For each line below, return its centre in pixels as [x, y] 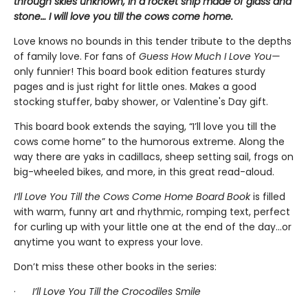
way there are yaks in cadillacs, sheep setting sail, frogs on [154, 157]
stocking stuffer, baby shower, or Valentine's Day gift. [141, 102]
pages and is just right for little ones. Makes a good [135, 87]
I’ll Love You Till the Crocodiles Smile [117, 291]
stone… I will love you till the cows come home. [123, 16]
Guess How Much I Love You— [209, 56]
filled [274, 197]
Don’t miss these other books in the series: [115, 267]
